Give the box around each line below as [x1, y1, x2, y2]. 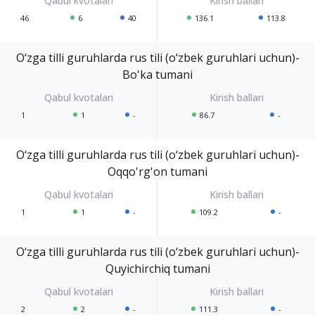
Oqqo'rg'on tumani [108, 163, 207, 179]
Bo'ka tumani [122, 66, 193, 82]
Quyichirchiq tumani [105, 260, 210, 276]
